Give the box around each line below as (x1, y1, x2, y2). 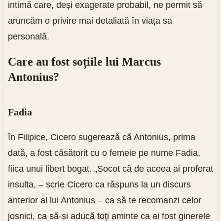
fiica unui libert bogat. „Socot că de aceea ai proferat (7, 163, 213, 174)
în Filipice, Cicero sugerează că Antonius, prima (7, 132, 195, 142)
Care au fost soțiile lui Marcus (7, 55, 161, 68)
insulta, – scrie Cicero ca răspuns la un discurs (7, 179, 191, 189)
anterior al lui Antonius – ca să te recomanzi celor (7, 195, 201, 205)
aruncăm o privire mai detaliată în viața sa (7, 15, 172, 26)
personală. (7, 31, 49, 41)
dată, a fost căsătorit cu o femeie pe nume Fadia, (7, 147, 200, 158)
